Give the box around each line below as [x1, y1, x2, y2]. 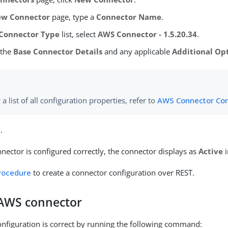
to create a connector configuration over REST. [31, 167, 195, 178]
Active [198, 146, 223, 157]
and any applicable [102, 46, 173, 56]
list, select [60, 28, 98, 39]
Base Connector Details [13, 46, 103, 56]
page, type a [50, 11, 97, 22]
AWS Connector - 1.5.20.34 [98, 28, 197, 39]
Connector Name [96, 11, 162, 22]
